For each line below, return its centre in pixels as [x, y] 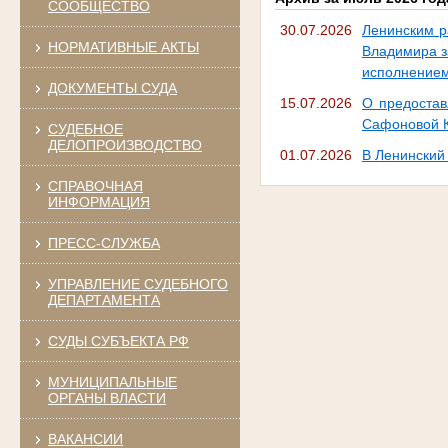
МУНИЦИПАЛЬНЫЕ [112, 381]
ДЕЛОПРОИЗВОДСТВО [124, 144]
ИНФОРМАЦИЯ [98, 201]
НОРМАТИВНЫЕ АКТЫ [123, 46]
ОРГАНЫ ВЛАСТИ [106, 397]
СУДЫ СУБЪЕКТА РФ [118, 340]
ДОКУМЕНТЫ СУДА [112, 87]
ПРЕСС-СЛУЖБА [103, 242]
